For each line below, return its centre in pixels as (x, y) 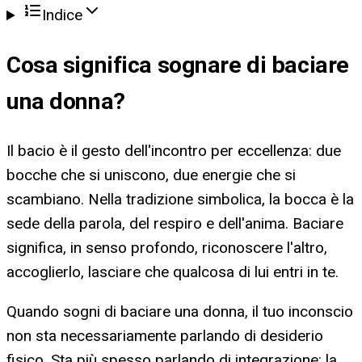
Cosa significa (82, 65)
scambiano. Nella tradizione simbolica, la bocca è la (180, 199)
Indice (63, 15)
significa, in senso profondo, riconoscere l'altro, (167, 247)
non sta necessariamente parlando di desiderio (165, 335)
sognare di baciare (253, 65)
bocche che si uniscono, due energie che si (151, 175)
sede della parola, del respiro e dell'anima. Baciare (175, 223)
